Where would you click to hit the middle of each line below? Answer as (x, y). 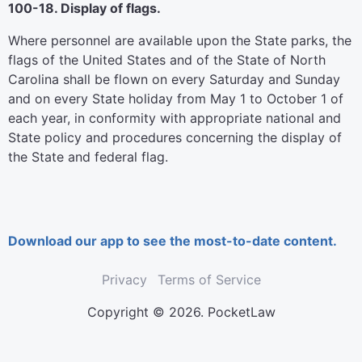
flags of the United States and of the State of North (167, 60)
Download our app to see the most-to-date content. (173, 241)
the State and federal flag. (88, 157)
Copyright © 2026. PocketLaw (181, 312)
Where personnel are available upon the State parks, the (180, 40)
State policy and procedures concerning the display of (175, 137)
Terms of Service (209, 280)
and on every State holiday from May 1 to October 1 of (176, 99)
